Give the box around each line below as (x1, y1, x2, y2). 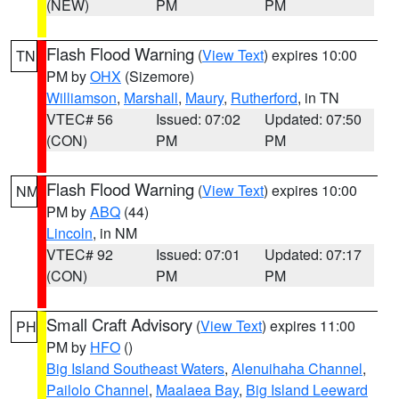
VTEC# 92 (46, 244, 113, 265)
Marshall (124, 87, 178, 108)
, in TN (297, 87, 339, 108)
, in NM (93, 223, 137, 243)
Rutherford (231, 87, 297, 108)
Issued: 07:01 (155, 244, 240, 265)
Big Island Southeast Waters (46, 358, 224, 379)
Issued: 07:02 (155, 109, 240, 129)
